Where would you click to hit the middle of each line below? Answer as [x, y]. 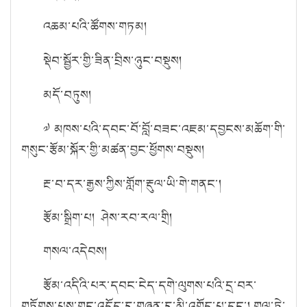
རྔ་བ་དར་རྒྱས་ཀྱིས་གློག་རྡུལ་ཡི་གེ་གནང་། [133, 183]
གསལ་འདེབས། [75, 250]
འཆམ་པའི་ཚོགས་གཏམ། [95, 26]
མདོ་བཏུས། [67, 94]
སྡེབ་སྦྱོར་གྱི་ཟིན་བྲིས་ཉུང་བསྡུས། [113, 60]
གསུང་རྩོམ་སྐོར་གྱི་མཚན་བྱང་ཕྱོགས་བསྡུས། [113, 149]
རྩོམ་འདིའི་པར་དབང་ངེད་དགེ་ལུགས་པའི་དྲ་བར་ [150, 285]
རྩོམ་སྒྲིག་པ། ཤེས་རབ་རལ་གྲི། [108, 217]
